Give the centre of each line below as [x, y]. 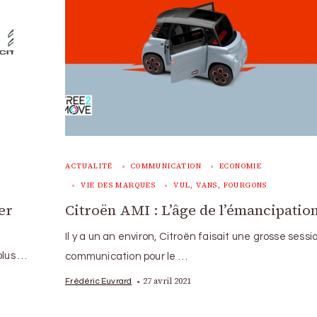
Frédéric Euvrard [99, 281]
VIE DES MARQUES [119, 185]
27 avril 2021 [167, 281]
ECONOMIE [241, 166]
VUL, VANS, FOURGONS [220, 185]
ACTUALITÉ [89, 166]
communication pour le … [126, 257]
